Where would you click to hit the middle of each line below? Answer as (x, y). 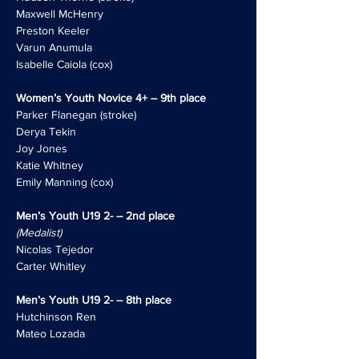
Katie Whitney (50, 165)
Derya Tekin (46, 131)
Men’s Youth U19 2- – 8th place (94, 300)
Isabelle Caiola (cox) (64, 64)
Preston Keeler (53, 30)
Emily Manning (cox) (65, 182)
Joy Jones (42, 148)
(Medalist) (39, 232)
